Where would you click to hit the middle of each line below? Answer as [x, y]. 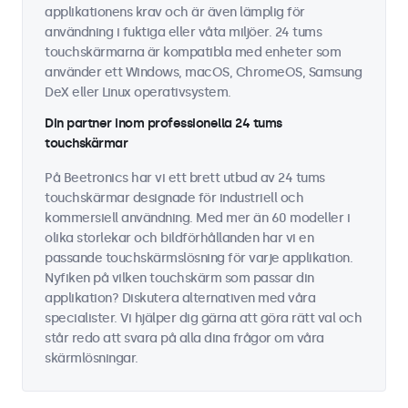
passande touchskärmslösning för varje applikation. [199, 258]
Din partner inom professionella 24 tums [163, 123]
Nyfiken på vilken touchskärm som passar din [179, 278]
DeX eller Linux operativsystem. [138, 92]
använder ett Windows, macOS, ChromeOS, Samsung [203, 72]
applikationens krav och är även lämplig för [175, 12]
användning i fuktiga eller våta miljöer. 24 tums [183, 32]
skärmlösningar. [92, 358]
